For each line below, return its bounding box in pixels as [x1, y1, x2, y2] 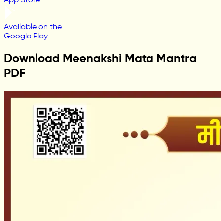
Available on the [4, 23, 62, 31]
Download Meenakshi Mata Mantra [4, 52, 197, 65]
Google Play [4, 32, 48, 40]
